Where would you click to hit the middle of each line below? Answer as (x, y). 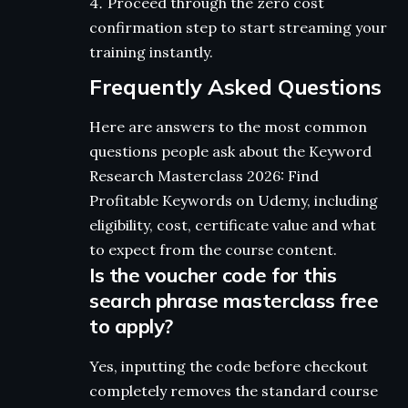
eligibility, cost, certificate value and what (233, 225)
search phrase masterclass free (234, 301)
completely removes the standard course (234, 390)
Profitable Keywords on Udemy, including (234, 201)
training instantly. (151, 52)
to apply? (131, 326)
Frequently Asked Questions (235, 87)
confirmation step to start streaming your (238, 28)
